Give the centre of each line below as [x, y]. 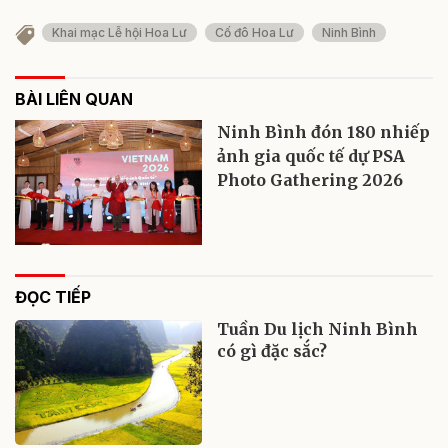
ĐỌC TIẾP [53, 296]
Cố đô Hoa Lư [254, 32]
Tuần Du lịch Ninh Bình [318, 328]
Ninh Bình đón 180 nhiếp [324, 131]
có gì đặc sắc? [272, 350]
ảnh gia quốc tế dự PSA [311, 155]
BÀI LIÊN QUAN [74, 98]
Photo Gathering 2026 [310, 179]
